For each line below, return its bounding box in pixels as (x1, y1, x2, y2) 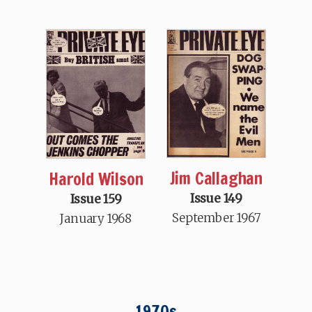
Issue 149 (189, 191, 242, 207)
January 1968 (60, 211, 132, 227)
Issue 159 (70, 192, 122, 208)
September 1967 (172, 210, 260, 226)
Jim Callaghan (169, 166, 263, 191)
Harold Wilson (48, 167, 143, 192)
